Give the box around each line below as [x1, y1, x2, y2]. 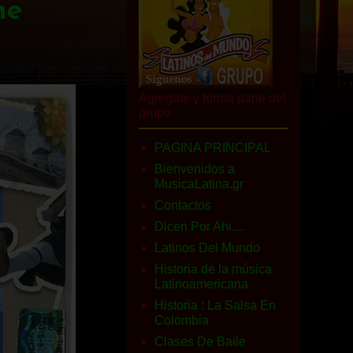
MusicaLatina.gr [154, 177, 243, 191]
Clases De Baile [154, 335, 246, 348]
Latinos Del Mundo [154, 241, 260, 255]
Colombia [154, 314, 209, 327]
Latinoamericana [154, 277, 248, 291]
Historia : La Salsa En [154, 299, 276, 312]
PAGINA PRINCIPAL [154, 141, 271, 154]
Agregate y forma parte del [139, 91, 286, 105]
